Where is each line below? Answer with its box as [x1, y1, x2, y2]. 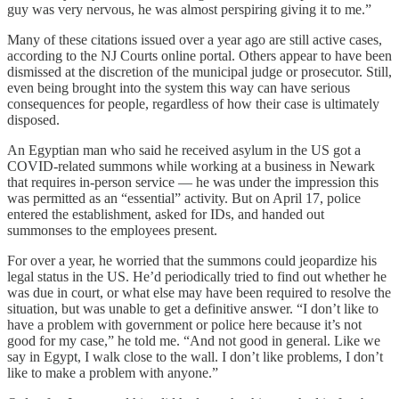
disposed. [7, 111, 60, 127]
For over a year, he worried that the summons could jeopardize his [7, 252, 377, 268]
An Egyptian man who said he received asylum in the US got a [7, 142, 361, 158]
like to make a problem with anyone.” [7, 364, 218, 380]
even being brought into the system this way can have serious [7, 79, 350, 95]
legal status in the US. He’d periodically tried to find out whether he [7, 268, 387, 284]
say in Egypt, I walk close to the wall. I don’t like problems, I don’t [7, 348, 383, 364]
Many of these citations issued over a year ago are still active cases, [7, 31, 382, 47]
